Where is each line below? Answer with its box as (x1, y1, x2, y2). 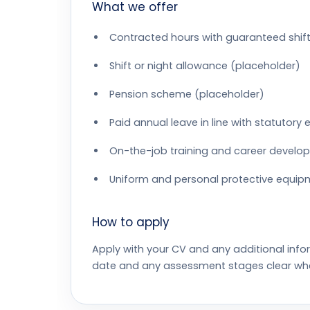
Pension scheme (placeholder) (109, 87, 264, 101)
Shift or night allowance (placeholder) (109, 59, 300, 73)
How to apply (92, 214, 170, 230)
